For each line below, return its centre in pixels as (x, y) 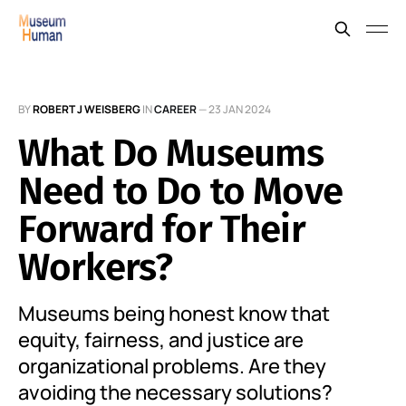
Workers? (96, 267)
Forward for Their (162, 229)
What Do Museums (171, 153)
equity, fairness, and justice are (161, 340)
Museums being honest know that (174, 314)
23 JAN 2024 (240, 109)
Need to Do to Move (180, 191)
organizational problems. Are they (172, 366)
